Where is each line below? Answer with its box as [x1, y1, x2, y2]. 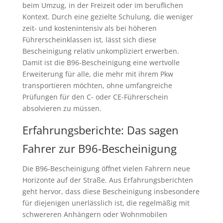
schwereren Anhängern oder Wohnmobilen [22, 210, 167, 220]
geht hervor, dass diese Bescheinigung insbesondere [22, 187, 200, 197]
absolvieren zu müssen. [22, 104, 102, 113]
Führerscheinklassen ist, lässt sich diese [22, 35, 156, 45]
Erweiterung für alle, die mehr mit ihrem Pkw [22, 69, 173, 79]
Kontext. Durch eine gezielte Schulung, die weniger [22, 12, 193, 22]
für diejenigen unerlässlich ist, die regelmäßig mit [22, 198, 190, 208]
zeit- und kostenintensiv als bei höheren [22, 23, 157, 33]
